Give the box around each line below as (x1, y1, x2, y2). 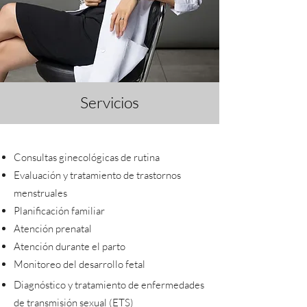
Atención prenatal (14, 222, 92, 235)
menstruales (14, 186, 67, 199)
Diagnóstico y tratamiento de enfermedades (14, 278, 204, 291)
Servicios (80, 93, 139, 112)
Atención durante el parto (14, 240, 125, 253)
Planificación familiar (14, 204, 105, 217)
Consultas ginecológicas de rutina (14, 151, 160, 164)
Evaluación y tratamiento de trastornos (14, 169, 181, 182)
